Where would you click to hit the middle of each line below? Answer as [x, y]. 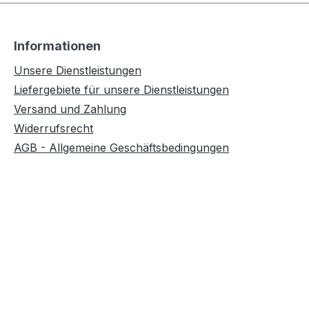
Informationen [57, 46]
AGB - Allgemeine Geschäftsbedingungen [121, 148]
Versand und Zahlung [70, 109]
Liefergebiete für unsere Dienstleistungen [121, 90]
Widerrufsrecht [53, 129]
